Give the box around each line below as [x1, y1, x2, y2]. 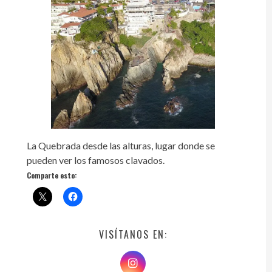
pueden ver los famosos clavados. [26, 154, 165, 166]
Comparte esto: [26, 169, 77, 180]
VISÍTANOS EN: [98, 226, 168, 242]
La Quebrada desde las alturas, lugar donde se [26, 139, 215, 151]
